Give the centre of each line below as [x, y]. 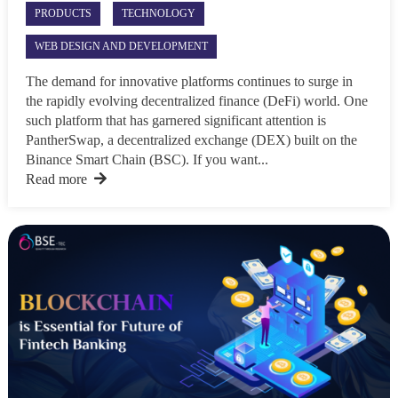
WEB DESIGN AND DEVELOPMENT [121, 47]
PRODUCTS [63, 14]
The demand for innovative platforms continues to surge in [189, 82]
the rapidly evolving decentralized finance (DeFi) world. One [196, 101]
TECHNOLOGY [158, 14]
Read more [56, 179]
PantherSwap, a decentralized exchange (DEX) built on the [191, 140]
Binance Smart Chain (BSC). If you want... [147, 160]
